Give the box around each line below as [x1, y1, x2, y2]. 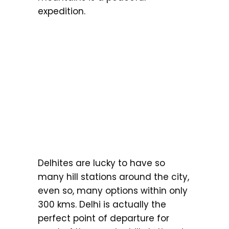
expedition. [38, 5, 85, 17]
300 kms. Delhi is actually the [38, 198, 166, 211]
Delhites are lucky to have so [38, 156, 165, 169]
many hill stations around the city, [38, 170, 189, 183]
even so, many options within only [38, 184, 188, 197]
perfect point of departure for [38, 212, 169, 224]
